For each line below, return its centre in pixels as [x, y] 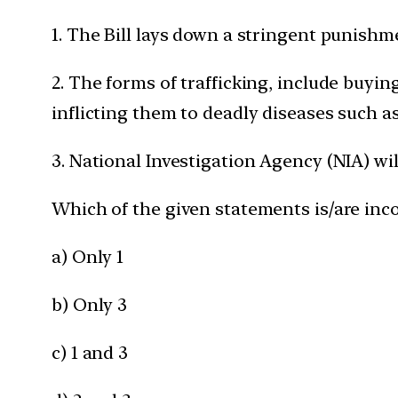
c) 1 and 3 [90, 352]
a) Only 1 [88, 256]
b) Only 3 [90, 304]
